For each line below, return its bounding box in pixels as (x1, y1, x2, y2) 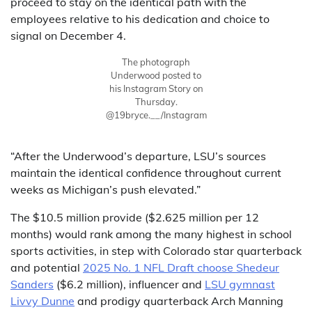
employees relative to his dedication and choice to (10, 12, 270, 26)
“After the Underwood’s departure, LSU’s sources (10, 148, 266, 163)
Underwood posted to (111, 69, 201, 81)
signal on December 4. (10, 29, 126, 42)
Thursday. (134, 95, 178, 107)
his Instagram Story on (109, 82, 203, 94)
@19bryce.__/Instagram (105, 109, 207, 120)
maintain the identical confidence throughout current (10, 165, 281, 180)
